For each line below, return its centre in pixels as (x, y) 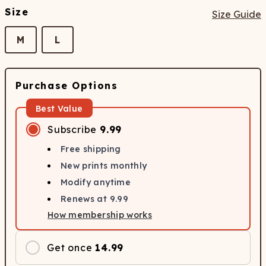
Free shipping (91, 149)
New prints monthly (104, 166)
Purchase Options (67, 85)
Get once (70, 248)
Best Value (59, 109)
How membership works (100, 215)
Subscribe (72, 129)
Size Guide (237, 14)
